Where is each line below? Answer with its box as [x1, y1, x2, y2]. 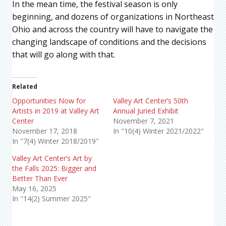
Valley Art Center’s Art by [12, 153, 92, 163]
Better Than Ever [12, 174, 68, 184]
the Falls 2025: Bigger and [12, 163, 96, 174]
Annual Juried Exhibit [113, 106, 179, 116]
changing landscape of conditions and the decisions [12, 36, 206, 48]
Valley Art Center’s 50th [113, 96, 188, 106]
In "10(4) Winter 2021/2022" [113, 126, 204, 136]
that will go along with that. [12, 49, 115, 61]
